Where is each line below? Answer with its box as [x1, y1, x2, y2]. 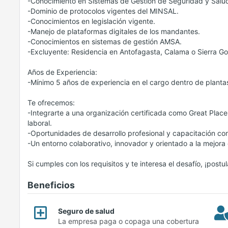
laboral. [27, 119, 52, 128]
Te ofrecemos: [27, 98, 75, 107]
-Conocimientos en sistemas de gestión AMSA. [27, 37, 182, 46]
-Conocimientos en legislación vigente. [27, 17, 155, 26]
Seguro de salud [58, 207, 115, 216]
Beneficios [27, 180, 75, 191]
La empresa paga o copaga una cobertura [58, 217, 199, 226]
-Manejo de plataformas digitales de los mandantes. [27, 27, 200, 36]
